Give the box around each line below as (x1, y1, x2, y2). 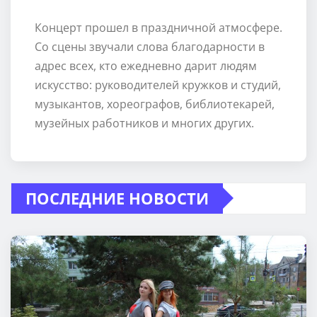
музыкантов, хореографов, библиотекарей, (34, 96, 275, 112)
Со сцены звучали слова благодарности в (34, 38, 265, 54)
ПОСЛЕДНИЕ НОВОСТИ (25, 187, 209, 209)
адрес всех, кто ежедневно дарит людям (34, 57, 257, 74)
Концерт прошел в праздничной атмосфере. (34, 19, 282, 35)
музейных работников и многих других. (34, 115, 254, 131)
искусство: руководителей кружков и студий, (34, 76, 281, 93)
